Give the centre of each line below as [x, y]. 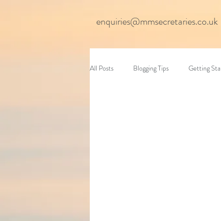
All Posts [102, 68]
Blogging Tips [151, 68]
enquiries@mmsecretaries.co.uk [157, 21]
